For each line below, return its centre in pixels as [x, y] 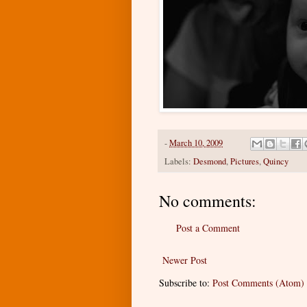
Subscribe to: [186, 282]
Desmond [210, 161]
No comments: [208, 200]
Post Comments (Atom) [258, 282]
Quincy [276, 161]
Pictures [245, 161]
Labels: [179, 161]
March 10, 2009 [196, 143]
